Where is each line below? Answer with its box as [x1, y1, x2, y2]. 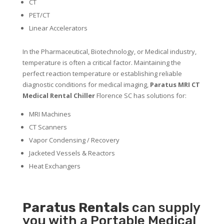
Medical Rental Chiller [22, 91, 95, 100]
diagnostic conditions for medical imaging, [22, 80, 150, 89]
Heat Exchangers [28, 161, 80, 171]
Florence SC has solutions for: [94, 91, 186, 100]
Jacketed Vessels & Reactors [28, 148, 115, 158]
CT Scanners [28, 122, 67, 132]
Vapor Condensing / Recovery [28, 135, 119, 145]
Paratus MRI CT [149, 80, 200, 89]
